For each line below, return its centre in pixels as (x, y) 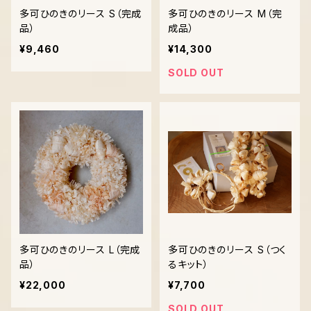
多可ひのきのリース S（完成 (64, 14)
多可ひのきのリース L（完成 (64, 250)
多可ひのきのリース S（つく (228, 250)
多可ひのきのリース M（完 (213, 14)
